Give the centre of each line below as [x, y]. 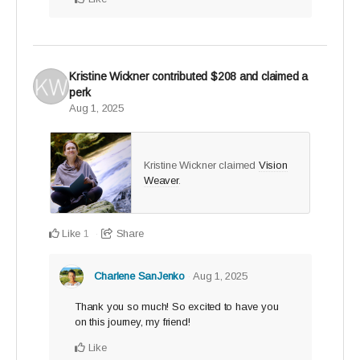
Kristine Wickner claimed [201, 166]
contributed [181, 77]
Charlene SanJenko [139, 276]
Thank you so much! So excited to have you [177, 307]
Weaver [161, 181]
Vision [273, 166]
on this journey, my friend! [133, 322]
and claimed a [272, 77]
